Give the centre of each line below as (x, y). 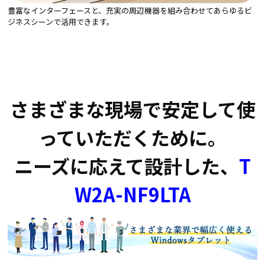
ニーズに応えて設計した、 (127, 166)
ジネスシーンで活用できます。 (61, 22)
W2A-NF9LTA (132, 194)
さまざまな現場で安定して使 (132, 109)
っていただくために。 (132, 138)
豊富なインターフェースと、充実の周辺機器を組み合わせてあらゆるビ (130, 11)
